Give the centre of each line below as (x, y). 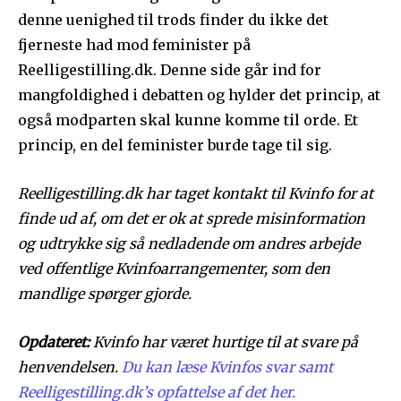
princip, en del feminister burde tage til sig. (175, 145)
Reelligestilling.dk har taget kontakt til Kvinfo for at (196, 194)
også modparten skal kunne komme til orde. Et (188, 120)
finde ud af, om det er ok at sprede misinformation (192, 219)
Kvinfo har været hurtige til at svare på (224, 342)
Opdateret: (54, 342)
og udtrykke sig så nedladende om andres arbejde (189, 244)
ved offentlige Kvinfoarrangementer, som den (174, 269)
